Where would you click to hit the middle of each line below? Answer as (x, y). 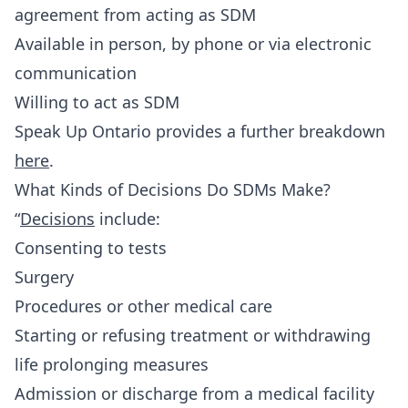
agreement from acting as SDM (135, 15)
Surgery (44, 277)
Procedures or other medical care (143, 306)
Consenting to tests (91, 248)
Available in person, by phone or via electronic (193, 44)
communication (76, 73)
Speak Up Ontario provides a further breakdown (200, 131)
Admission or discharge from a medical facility (194, 393)
